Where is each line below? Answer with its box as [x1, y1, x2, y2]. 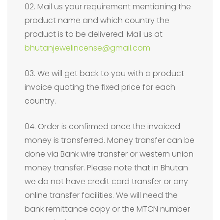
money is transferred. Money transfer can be [25, 134, 194, 146]
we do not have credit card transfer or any [25, 175, 188, 187]
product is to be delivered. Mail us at [25, 28, 163, 40]
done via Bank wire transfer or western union [25, 148, 193, 160]
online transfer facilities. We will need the [25, 189, 178, 201]
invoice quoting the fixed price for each [25, 81, 175, 93]
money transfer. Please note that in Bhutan [25, 162, 188, 173]
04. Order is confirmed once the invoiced [25, 120, 180, 132]
